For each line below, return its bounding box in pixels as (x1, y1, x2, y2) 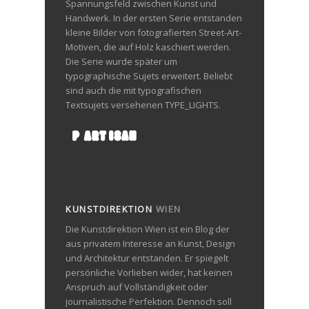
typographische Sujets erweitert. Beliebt (66, 69, 232, 82)
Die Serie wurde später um (66, 54, 177, 68)
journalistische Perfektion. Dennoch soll (66, 295, 232, 308)
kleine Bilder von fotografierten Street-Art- (66, 26, 241, 39)
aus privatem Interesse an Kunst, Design (66, 237, 235, 250)
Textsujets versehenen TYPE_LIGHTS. (66, 98, 221, 111)
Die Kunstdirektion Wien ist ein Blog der (66, 222, 230, 235)
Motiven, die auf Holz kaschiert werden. (66, 40, 231, 53)
